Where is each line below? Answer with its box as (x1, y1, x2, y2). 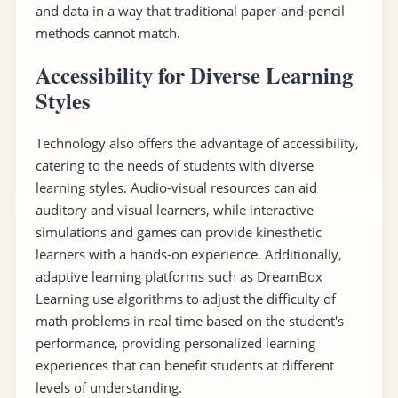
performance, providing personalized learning (35, 333, 315, 352)
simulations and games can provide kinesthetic (35, 222, 322, 241)
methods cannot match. (35, 23, 180, 42)
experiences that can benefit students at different (35, 355, 334, 374)
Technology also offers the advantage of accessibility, (35, 133, 359, 152)
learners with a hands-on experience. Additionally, (35, 244, 342, 263)
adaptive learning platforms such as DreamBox (35, 267, 322, 285)
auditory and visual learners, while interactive (35, 200, 314, 219)
